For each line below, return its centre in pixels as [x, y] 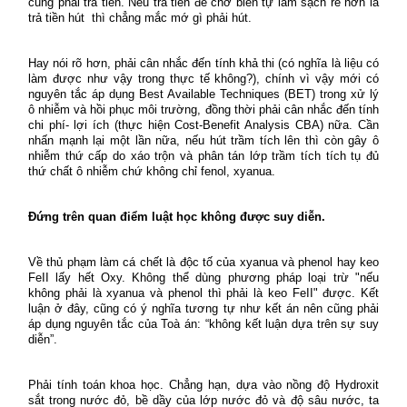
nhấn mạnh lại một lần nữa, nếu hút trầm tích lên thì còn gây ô [203, 140]
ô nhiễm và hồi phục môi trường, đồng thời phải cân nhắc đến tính [203, 109]
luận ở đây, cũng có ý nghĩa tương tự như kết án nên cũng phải [203, 308]
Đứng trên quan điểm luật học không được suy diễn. [177, 216]
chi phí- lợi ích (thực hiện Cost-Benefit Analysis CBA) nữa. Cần [203, 124]
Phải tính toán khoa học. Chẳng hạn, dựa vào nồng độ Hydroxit [203, 384]
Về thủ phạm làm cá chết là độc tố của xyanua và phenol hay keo [203, 262]
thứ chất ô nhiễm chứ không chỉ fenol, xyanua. [152, 171]
